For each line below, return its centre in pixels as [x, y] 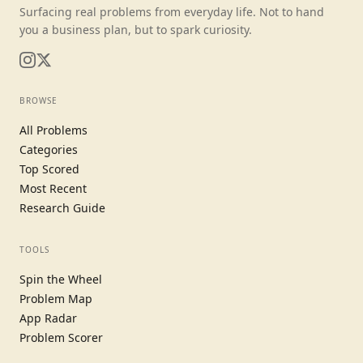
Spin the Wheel [61, 279]
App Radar [48, 318]
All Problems [53, 130]
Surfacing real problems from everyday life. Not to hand [172, 12]
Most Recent [53, 188]
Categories [49, 149]
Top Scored [49, 169]
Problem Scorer [61, 337]
